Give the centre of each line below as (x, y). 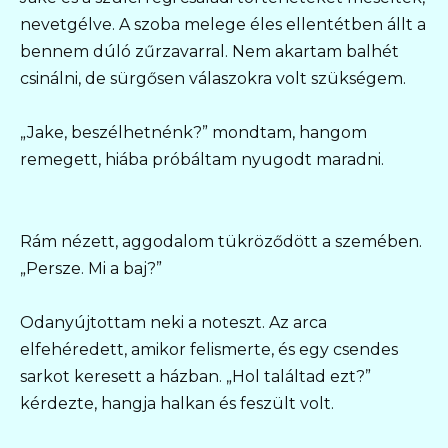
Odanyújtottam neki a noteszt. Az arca (173, 322)
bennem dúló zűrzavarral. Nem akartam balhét (209, 52)
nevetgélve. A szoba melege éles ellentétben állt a (223, 25)
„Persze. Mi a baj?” (91, 268)
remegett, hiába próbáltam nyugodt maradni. (202, 160)
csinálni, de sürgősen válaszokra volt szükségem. (213, 79)
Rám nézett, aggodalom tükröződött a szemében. (221, 241)
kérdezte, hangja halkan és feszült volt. (177, 403)
